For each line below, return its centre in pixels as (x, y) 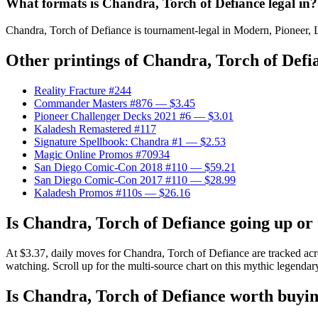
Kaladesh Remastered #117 (95, 129)
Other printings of (74, 61)
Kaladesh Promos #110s (88, 193)
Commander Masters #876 (93, 104)
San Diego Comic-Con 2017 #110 (111, 180)
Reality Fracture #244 (83, 91)
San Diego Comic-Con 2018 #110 (111, 168)
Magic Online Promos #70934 (102, 155)
